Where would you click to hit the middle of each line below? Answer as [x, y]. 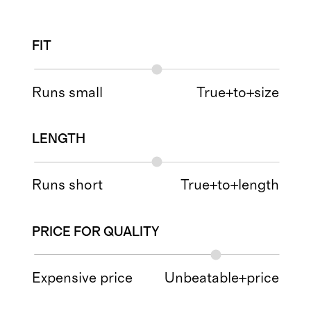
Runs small [68, 92]
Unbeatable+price [221, 278]
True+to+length [229, 185]
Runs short [68, 185]
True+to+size [237, 92]
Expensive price [83, 278]
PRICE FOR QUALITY [96, 232]
